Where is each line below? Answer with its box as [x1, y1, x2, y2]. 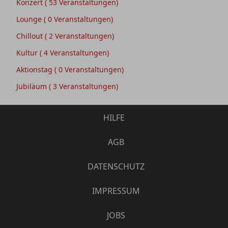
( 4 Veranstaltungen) [40, 47, 109, 58]
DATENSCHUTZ [87, 160, 145, 172]
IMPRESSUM [92, 185, 140, 196]
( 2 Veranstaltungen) [45, 31, 114, 41]
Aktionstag [16, 64, 54, 74]
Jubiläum [16, 81, 49, 91]
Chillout [16, 31, 45, 41]
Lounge [16, 14, 44, 24]
